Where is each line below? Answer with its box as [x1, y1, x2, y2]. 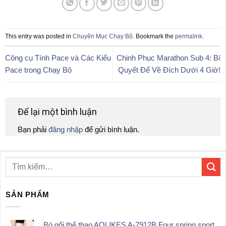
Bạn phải [18, 125, 48, 134]
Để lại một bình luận [18, 106, 99, 117]
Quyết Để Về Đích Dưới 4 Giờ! [118, 66, 220, 75]
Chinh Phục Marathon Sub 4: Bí [117, 53, 220, 63]
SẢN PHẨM [6, 190, 49, 199]
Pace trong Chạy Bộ [5, 66, 72, 75]
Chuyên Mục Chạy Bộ [73, 33, 133, 40]
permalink [175, 33, 202, 40]
